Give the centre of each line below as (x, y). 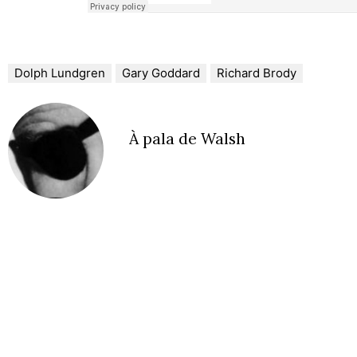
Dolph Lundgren (60, 73)
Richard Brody (257, 73)
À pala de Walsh (187, 138)
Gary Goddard (161, 73)
